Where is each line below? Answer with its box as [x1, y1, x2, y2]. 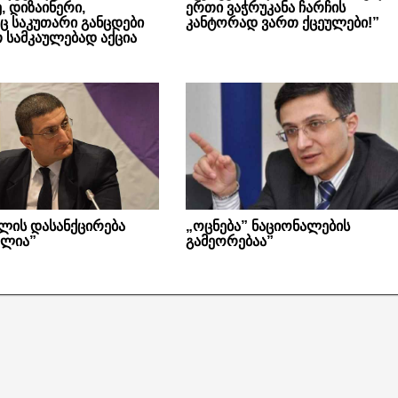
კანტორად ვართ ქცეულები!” [185, 14, 379, 30]
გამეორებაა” [185, 234, 274, 250]
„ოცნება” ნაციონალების [185, 219, 350, 235]
